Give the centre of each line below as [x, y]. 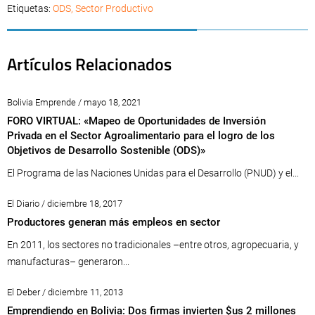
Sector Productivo [114, 8]
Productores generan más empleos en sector [114, 222]
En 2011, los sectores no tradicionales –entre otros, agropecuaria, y [153, 245]
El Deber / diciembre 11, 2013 [65, 292]
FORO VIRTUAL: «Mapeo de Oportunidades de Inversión [136, 121]
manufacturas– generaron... [68, 262]
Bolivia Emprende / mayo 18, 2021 [74, 102]
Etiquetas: [30, 8]
